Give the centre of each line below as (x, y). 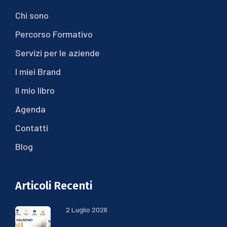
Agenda (30, 109)
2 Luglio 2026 (87, 209)
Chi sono (32, 15)
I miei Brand (38, 71)
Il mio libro (35, 90)
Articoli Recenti (54, 185)
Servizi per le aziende (58, 52)
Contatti (32, 127)
